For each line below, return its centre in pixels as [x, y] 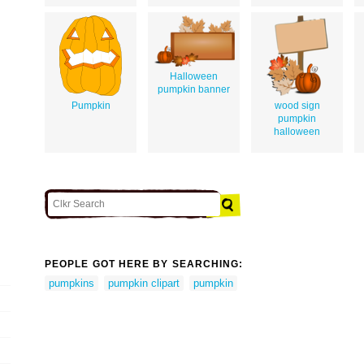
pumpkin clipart [144, 283]
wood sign [297, 105]
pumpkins [71, 283]
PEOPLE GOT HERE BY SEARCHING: [144, 264]
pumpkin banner [194, 89]
